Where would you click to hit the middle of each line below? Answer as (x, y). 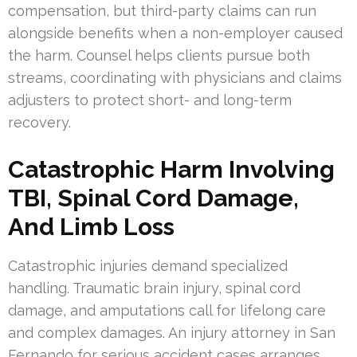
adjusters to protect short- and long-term (150, 100)
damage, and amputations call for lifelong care (167, 310)
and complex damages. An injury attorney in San (172, 332)
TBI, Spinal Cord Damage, (153, 198)
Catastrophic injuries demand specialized (148, 265)
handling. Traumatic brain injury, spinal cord (154, 288)
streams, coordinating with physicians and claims (175, 77)
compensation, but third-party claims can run (162, 10)
